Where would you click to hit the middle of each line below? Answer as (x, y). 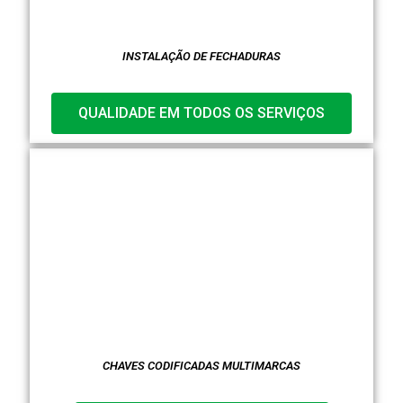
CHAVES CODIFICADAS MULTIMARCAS (201, 365)
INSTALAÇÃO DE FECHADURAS (201, 56)
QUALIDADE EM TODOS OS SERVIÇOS (201, 113)
